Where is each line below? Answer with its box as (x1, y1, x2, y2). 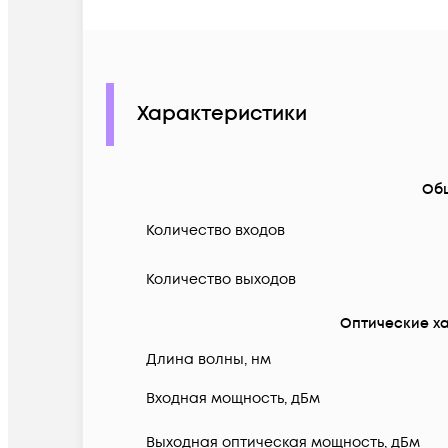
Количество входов (146, 221, 285, 241)
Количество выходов (146, 270, 296, 290)
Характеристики (137, 100, 307, 129)
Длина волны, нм (146, 350, 271, 370)
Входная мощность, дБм (146, 389, 320, 409)
